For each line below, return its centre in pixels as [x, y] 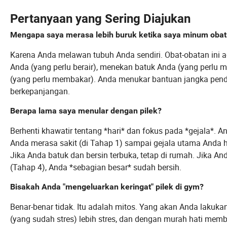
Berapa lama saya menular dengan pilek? [86, 111]
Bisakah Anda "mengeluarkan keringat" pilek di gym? [107, 187]
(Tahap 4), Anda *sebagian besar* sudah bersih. [96, 167]
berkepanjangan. [40, 91]
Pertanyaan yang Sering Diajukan [100, 19]
